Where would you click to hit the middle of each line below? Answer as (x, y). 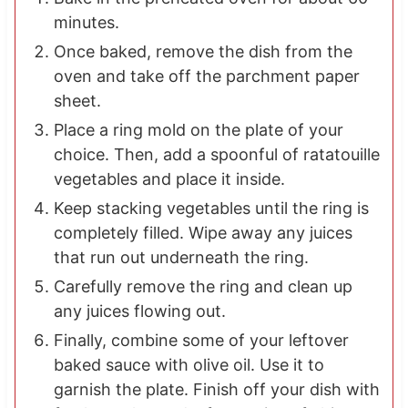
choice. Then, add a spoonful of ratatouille (216, 155)
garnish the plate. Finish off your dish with (216, 390)
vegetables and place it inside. (169, 179)
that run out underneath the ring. (181, 258)
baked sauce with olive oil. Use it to (189, 365)
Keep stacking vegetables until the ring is (211, 209)
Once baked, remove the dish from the (203, 52)
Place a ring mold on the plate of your (198, 130)
